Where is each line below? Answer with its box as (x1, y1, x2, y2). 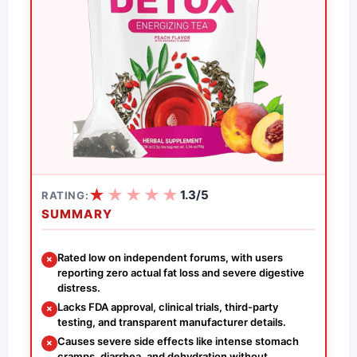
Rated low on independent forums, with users (57, 250, 283, 264)
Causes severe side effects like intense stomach (57, 334, 299, 347)
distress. (57, 280, 100, 294)
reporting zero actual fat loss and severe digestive (57, 265, 304, 279)
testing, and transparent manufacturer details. (57, 315, 286, 328)
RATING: (41, 188, 89, 202)
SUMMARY (41, 206, 112, 222)
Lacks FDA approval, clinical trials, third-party (57, 300, 278, 313)
